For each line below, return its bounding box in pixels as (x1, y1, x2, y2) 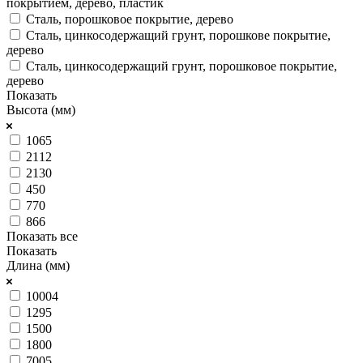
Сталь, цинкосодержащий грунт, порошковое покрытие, (26, 58, 337, 73)
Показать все (6, 228, 78, 243)
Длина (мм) (6, 258, 70, 272)
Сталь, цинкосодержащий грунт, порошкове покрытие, (26, 28, 331, 42)
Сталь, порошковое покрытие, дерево (26, 11, 233, 26)
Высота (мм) (6, 102, 75, 117)
